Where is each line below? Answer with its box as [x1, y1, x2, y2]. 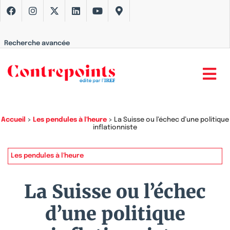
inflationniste [93, 124, 137, 131]
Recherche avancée [4, 40, 70, 47]
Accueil [1, 117, 26, 123]
